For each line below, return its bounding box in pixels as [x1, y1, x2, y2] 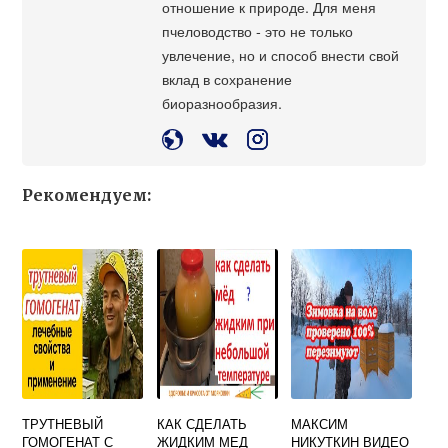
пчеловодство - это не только [162, 20, 354, 42]
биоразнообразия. [162, 92, 283, 114]
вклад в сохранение [162, 68, 293, 90]
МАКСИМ [291, 414, 349, 434]
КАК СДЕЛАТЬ [156, 414, 247, 434]
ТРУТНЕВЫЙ [22, 414, 104, 434]
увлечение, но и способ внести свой [162, 44, 400, 66]
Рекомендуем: [22, 185, 152, 206]
